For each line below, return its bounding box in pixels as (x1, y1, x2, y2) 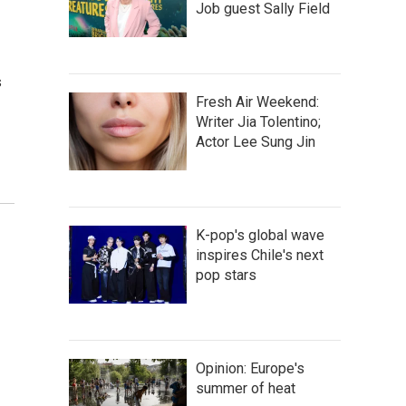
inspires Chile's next (196, 246, 324, 264)
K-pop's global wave (196, 227, 324, 244)
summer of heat (196, 380, 295, 397)
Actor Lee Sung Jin (196, 133, 315, 150)
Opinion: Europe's (196, 360, 304, 377)
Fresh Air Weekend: (196, 93, 319, 111)
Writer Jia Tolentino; (196, 113, 321, 130)
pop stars (196, 266, 256, 284)
